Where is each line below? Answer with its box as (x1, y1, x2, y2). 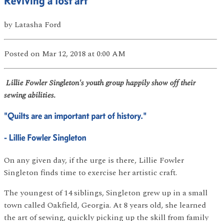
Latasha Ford (14, 18, 61, 31)
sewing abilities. (4, 89, 56, 101)
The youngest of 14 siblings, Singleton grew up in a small (4, 186, 208, 199)
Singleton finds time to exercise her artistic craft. (4, 166, 177, 179)
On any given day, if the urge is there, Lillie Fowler (4, 154, 184, 166)
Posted (4, 47, 31, 60)
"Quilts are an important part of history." (4, 110, 147, 121)
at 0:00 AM (88, 47, 125, 60)
